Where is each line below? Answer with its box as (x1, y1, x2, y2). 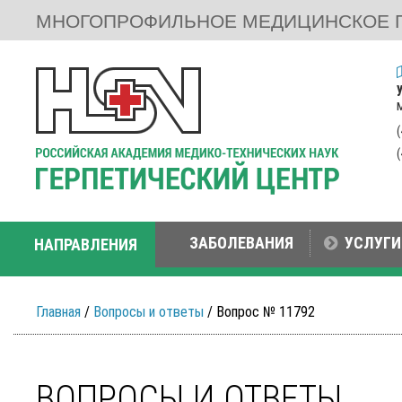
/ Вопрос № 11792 (204, 303, 315, 320)
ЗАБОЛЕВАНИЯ (189, 233, 293, 252)
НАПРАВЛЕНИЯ (34, 235, 137, 254)
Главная (36, 303, 81, 320)
